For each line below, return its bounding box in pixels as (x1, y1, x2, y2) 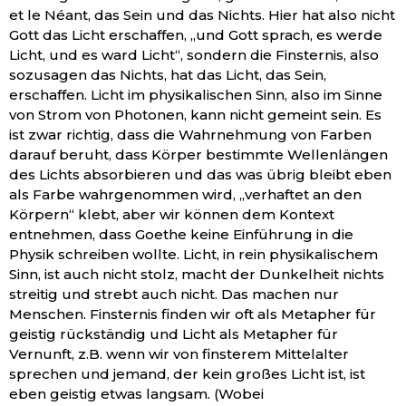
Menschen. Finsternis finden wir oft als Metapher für (9, 304, 376, 323)
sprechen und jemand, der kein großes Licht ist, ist (9, 364, 365, 382)
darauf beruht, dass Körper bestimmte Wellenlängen (9, 145, 388, 163)
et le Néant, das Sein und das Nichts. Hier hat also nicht (9, 5, 395, 24)
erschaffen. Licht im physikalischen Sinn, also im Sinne (9, 85, 382, 103)
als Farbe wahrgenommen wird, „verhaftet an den (9, 185, 362, 203)
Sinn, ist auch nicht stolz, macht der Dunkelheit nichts (9, 265, 384, 283)
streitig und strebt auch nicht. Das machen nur (9, 285, 339, 303)
